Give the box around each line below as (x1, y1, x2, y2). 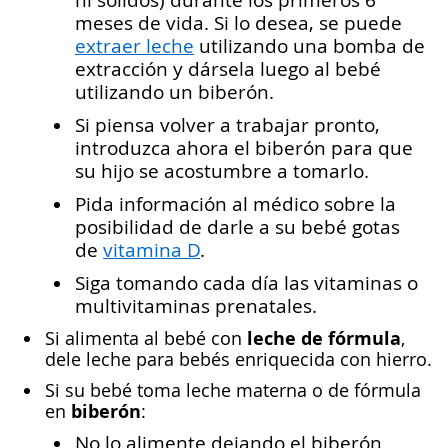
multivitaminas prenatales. (75, 293, 317, 318)
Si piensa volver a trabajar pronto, (75, 112, 380, 137)
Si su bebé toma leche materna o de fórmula (45, 378, 421, 402)
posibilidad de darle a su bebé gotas (75, 214, 400, 239)
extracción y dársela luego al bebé (75, 56, 381, 81)
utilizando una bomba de (194, 33, 425, 58)
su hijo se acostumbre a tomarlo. (75, 158, 369, 183)
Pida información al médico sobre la (75, 191, 396, 216)
